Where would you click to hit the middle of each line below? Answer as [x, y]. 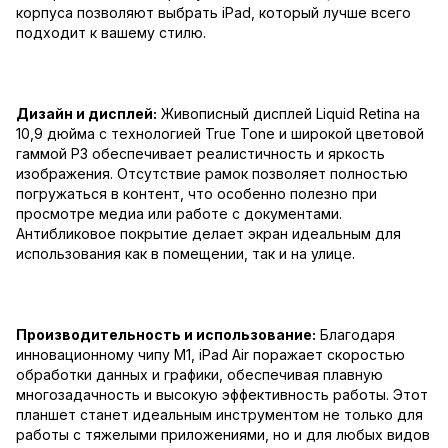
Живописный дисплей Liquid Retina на [288, 114]
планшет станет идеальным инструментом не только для [219, 415]
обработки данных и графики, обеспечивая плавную [199, 375]
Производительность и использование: [166, 335]
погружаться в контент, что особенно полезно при [196, 194]
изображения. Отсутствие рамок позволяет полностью [212, 174]
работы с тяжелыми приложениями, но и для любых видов [223, 435]
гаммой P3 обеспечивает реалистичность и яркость [200, 154]
